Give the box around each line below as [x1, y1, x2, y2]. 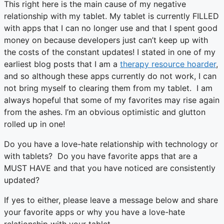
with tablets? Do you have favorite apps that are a [4, 151, 197, 161]
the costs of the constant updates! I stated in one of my [4, 47, 215, 57]
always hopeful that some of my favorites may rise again [4, 95, 219, 105]
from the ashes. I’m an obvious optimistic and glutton [4, 107, 205, 117]
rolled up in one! [4, 119, 65, 129]
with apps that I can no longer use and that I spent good [4, 23, 217, 33]
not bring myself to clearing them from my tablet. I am [4, 83, 212, 93]
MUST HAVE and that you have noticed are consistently [4, 163, 215, 173]
